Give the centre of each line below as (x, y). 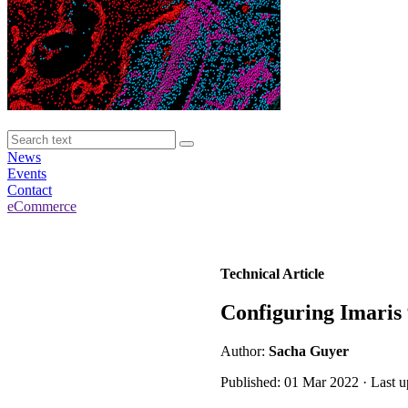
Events (27, 173)
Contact (30, 190)
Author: (245, 351)
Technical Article (272, 274)
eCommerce (42, 206)
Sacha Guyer (309, 351)
